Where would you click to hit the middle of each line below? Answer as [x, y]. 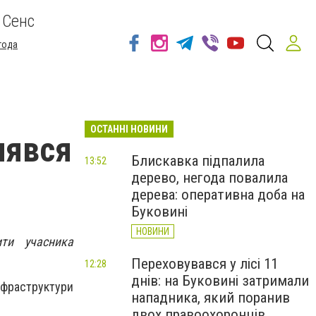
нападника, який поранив [211, 298]
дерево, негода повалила [209, 178]
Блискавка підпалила [198, 161]
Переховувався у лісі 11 [205, 264]
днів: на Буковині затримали [220, 281]
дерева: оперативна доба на [218, 195]
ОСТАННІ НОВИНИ [129, 129]
